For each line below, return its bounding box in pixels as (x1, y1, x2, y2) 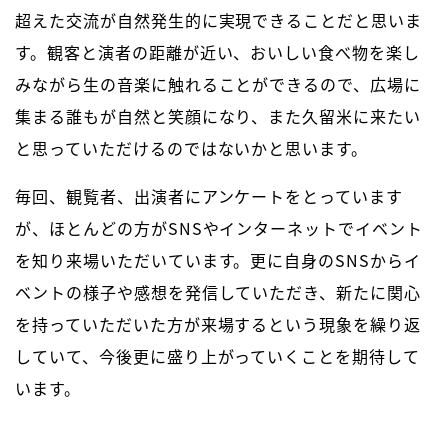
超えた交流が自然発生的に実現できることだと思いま (15, 8, 423, 33)
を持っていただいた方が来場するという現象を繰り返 (15, 312, 422, 337)
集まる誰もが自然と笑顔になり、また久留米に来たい (15, 104, 422, 129)
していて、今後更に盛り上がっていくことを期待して (15, 344, 421, 369)
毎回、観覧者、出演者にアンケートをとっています (15, 184, 404, 209)
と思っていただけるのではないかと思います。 (15, 136, 369, 161)
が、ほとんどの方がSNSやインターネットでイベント (15, 216, 423, 241)
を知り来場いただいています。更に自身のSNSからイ (15, 248, 421, 273)
